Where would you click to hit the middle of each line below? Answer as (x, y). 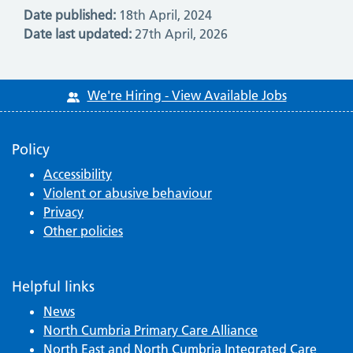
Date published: (70, 15)
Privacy (63, 212)
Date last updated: (78, 34)
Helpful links (53, 287)
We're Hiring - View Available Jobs (187, 96)
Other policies (83, 231)
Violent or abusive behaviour (128, 193)
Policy (31, 150)
